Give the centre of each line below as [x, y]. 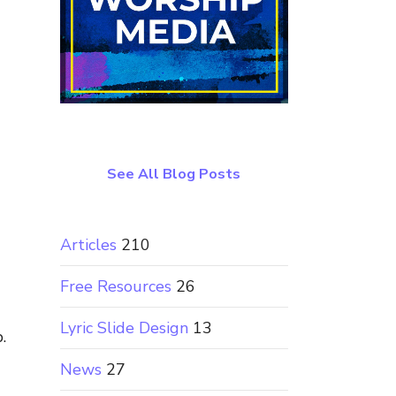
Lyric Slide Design [124, 328]
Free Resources [115, 286]
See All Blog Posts [174, 174]
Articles [88, 245]
